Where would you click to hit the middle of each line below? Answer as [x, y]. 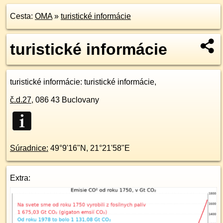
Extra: [20, 178]
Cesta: [22, 16]
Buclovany [80, 100]
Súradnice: [29, 148]
